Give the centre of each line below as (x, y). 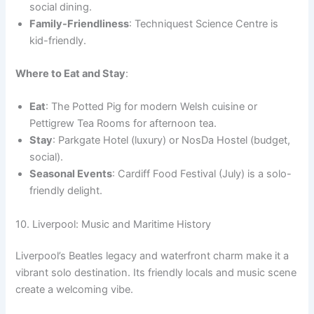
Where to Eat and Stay (71, 73)
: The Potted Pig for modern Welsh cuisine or (152, 107)
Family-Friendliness (80, 23)
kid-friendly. (58, 40)
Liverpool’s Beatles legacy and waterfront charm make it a (152, 256)
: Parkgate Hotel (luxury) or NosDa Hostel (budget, (172, 141)
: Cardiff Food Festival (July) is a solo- (202, 174)
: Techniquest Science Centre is (204, 23)
